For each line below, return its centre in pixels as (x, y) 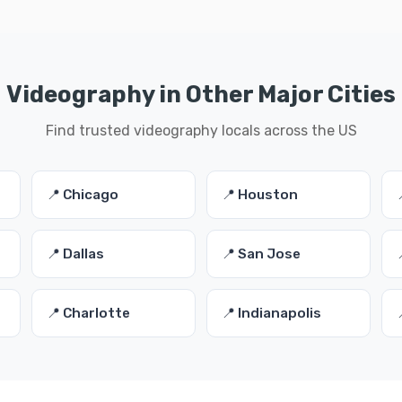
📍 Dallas (75, 254)
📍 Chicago (82, 195)
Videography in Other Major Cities (201, 94)
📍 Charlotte (88, 313)
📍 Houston (259, 195)
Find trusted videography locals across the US (201, 131)
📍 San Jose (261, 254)
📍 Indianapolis (271, 313)
